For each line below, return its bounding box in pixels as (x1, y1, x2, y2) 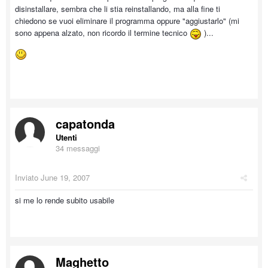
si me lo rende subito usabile (15, 194, 114, 206)
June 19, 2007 (41, 172, 90, 183)
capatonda (56, 115, 115, 132)
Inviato (15, 172, 41, 183)
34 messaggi (56, 142, 100, 154)
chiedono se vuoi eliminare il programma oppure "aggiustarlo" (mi (15, 15, 239, 26)
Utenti (56, 132, 77, 143)
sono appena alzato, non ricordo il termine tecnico (15, 27, 190, 38)
